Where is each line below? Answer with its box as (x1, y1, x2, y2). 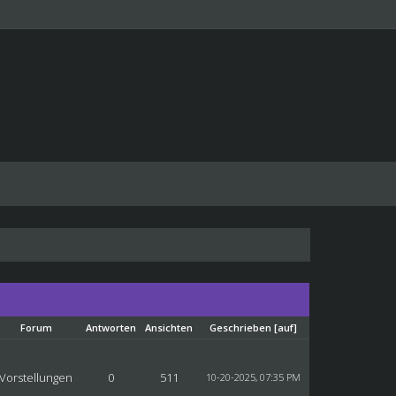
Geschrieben (209, 321, 272, 334)
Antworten (86, 321, 137, 334)
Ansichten (145, 321, 194, 334)
